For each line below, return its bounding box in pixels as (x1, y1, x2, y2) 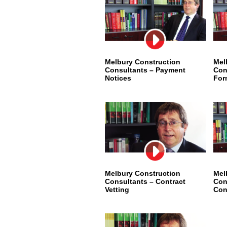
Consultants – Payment (105, 66, 185, 74)
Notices (105, 74, 131, 82)
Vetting (105, 185, 129, 194)
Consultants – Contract (105, 177, 185, 185)
